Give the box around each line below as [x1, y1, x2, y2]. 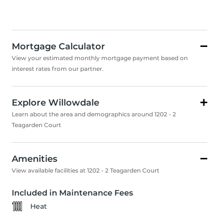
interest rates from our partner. [12, 65, 104, 73]
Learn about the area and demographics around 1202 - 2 [12, 110, 176, 118]
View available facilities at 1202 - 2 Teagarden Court [12, 167, 159, 175]
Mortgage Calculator [12, 41, 105, 52]
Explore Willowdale [12, 97, 99, 109]
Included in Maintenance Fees [12, 188, 133, 198]
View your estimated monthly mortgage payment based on [12, 54, 188, 62]
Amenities [12, 153, 57, 165]
